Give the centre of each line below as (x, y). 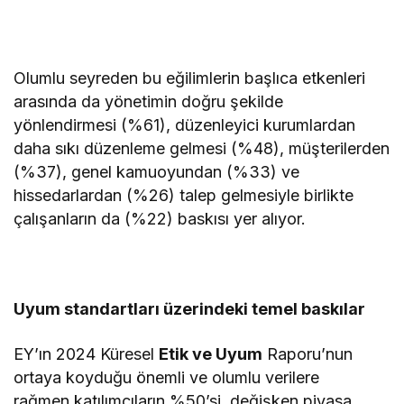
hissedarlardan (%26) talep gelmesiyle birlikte (184, 195)
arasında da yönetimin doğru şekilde (149, 101)
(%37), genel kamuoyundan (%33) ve (157, 171)
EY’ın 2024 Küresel (87, 353)
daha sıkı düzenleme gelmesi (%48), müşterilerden (202, 148)
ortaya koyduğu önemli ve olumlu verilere (167, 377)
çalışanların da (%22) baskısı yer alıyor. (162, 218)
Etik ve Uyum (211, 353)
